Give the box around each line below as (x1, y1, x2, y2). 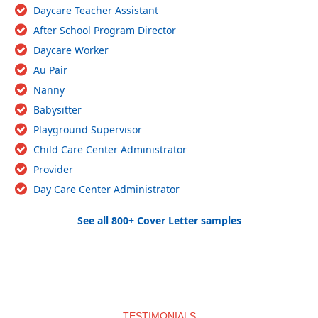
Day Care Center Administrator (33, 182, 180, 196)
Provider (33, 162, 73, 176)
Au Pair (33, 62, 67, 77)
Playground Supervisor (33, 122, 142, 136)
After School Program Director (33, 23, 176, 37)
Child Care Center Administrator (33, 142, 187, 156)
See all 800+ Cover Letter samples (77, 213, 241, 227)
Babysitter (33, 102, 82, 116)
